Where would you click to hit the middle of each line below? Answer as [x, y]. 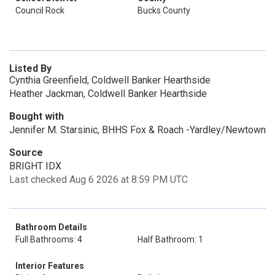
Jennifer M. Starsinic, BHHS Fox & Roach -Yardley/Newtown [137, 130]
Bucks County [164, 10]
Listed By [30, 68]
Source [26, 153]
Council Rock [40, 10]
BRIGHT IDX [35, 166]
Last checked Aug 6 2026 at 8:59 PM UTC [99, 180]
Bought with [37, 116]
